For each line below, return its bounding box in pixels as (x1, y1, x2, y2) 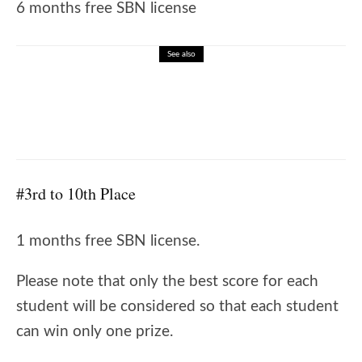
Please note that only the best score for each (16, 274, 318, 289)
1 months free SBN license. (16, 234, 200, 249)
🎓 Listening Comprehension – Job (113, 89, 299, 101)
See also (166, 50, 196, 58)
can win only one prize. (16, 324, 173, 339)
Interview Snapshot (113, 103, 215, 116)
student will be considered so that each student (16, 299, 339, 314)
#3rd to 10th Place (16, 183, 136, 204)
